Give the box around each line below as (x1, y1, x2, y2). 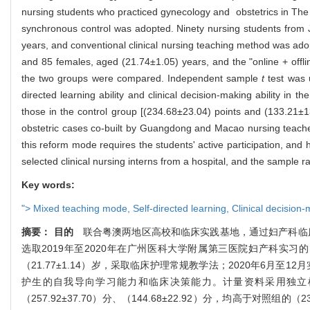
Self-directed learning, (133, 203, 232, 215)
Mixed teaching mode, (33, 203, 133, 215)
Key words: (21, 179, 75, 191)
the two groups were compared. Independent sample (21, 73, 262, 84)
